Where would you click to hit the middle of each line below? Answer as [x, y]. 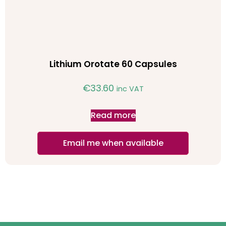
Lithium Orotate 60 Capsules [113, 64]
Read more [113, 115]
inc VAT [130, 89]
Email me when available [113, 143]
